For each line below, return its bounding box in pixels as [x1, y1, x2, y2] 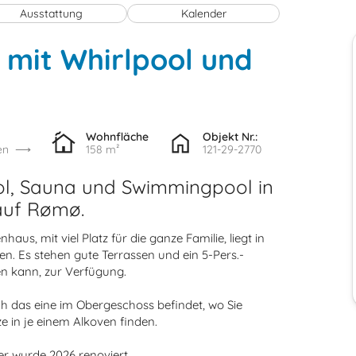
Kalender [180, 6, 226, 21]
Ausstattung [20, 6, 83, 21]
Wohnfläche [85, 129, 149, 144]
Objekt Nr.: [203, 129, 258, 144]
